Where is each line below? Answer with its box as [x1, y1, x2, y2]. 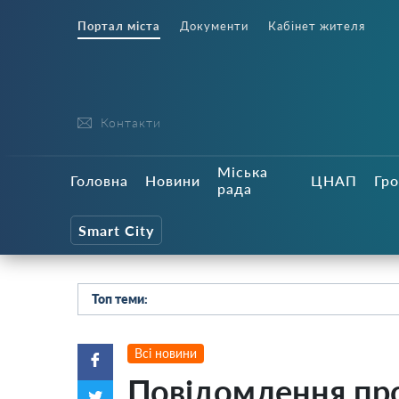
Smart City [78, 221, 154, 239]
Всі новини [134, 346, 197, 361]
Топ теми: [92, 291, 148, 306]
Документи [180, 19, 248, 33]
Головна [70, 171, 128, 189]
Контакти [101, 115, 161, 130]
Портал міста [77, 19, 160, 33]
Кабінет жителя [268, 19, 365, 33]
